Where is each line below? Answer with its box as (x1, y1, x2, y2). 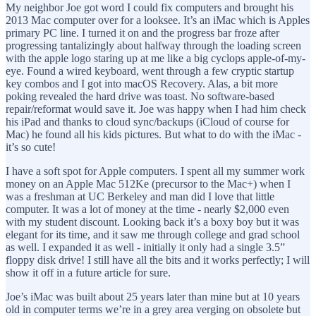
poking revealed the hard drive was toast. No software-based (6, 90, 274, 102)
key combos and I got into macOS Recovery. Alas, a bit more (6, 77, 278, 90)
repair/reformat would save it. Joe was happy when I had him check (6, 102, 306, 115)
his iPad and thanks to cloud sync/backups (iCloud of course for (6, 115, 289, 128)
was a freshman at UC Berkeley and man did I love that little (6, 190, 274, 202)
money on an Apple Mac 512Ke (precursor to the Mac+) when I (6, 177, 291, 190)
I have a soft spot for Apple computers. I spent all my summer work (6, 164, 305, 177)
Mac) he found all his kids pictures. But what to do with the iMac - (6, 128, 301, 140)
